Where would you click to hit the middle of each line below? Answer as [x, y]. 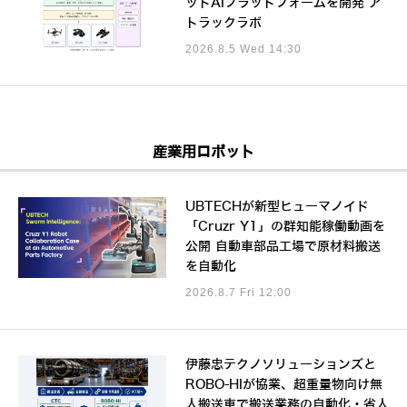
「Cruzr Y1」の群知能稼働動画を [285, 227]
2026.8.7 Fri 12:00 [238, 293]
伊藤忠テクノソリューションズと [280, 365]
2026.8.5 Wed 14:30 [243, 50]
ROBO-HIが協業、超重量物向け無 [283, 385]
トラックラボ [223, 24]
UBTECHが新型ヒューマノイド [277, 207]
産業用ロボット [203, 153]
